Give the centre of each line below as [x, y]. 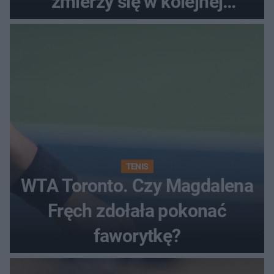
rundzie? [137, 27]
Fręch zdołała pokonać [137, 211]
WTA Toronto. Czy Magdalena [137, 186]
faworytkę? [137, 236]
